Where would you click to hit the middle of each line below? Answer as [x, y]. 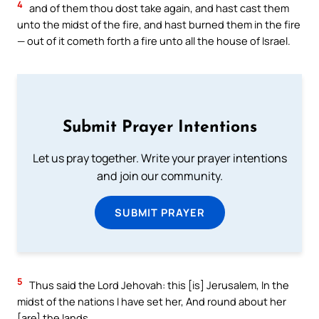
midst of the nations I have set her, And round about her [152, 302]
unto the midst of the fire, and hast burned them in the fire [159, 25]
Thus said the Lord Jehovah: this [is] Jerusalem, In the [158, 285]
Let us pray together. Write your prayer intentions [159, 158]
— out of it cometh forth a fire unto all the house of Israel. [154, 41]
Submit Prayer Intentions [159, 128]
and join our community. [159, 176]
